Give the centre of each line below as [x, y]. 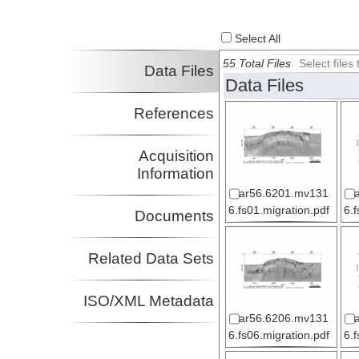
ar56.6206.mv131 [284, 319]
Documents [175, 216]
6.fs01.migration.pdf [279, 211]
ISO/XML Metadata [149, 301]
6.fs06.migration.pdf [279, 336]
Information [176, 174]
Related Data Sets [151, 259]
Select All [256, 39]
